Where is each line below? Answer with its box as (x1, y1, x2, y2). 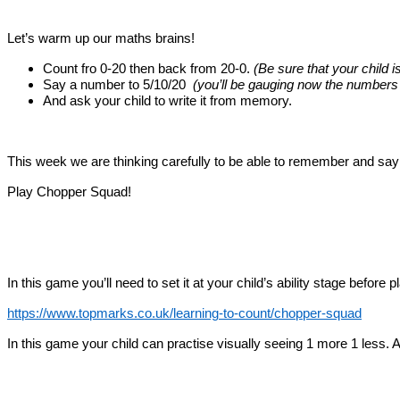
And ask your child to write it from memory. (43, 93, 292, 108)
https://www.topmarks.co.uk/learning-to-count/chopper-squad (7, 305, 362, 321)
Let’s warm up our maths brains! (7, 30, 195, 46)
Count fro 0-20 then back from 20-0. (43, 61, 254, 76)
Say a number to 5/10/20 (43, 77, 193, 92)
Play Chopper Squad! (7, 184, 131, 199)
